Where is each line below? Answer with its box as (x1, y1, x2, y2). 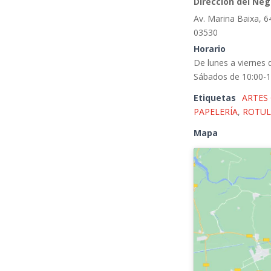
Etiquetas (194, 92, 237, 104)
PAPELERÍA (194, 106, 238, 118)
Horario (194, 43, 226, 55)
